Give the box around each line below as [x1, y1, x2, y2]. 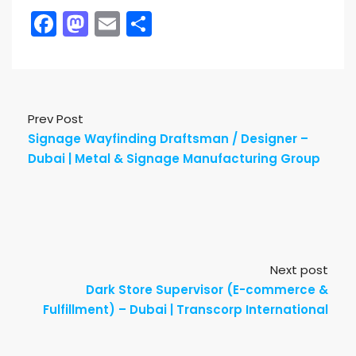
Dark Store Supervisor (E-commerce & [86, 281, 328, 299]
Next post [270, 261, 328, 279]
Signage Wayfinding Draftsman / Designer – [28, 130, 308, 148]
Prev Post [28, 110, 83, 128]
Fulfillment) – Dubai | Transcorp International [43, 301, 328, 319]
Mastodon [88, 6, 214, 42]
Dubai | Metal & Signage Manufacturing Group [28, 150, 320, 168]
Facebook [56, 6, 177, 42]
